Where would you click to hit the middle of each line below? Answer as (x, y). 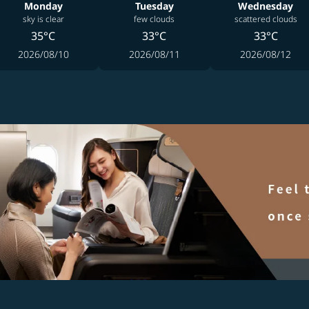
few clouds (154, 19)
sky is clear (43, 19)
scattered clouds (266, 19)
